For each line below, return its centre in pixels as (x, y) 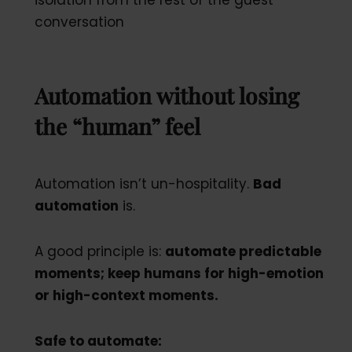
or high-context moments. (126, 295)
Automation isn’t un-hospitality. (143, 183)
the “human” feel (117, 126)
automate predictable (243, 251)
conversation (79, 22)
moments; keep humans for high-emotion (179, 273)
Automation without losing (167, 95)
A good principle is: (99, 251)
